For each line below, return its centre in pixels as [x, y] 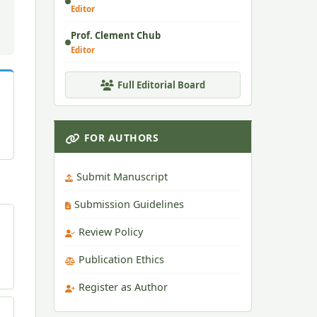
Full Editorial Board [161, 85]
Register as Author [123, 287]
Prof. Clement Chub [116, 35]
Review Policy [111, 232]
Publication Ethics [121, 259]
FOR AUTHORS [121, 138]
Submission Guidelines [129, 204]
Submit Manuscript [122, 177]
